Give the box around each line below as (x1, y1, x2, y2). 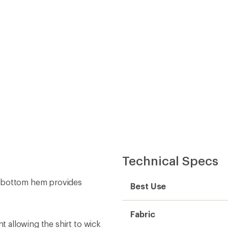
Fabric (130, 209, 155, 219)
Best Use (130, 181, 166, 191)
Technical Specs (122, 153, 218, 168)
